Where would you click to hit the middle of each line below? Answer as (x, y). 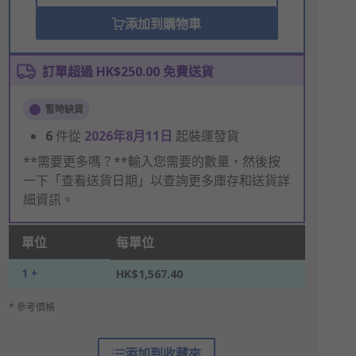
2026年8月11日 (130, 136)
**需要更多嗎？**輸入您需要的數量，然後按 (151, 161)
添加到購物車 (163, 24)
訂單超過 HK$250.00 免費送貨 (128, 72)
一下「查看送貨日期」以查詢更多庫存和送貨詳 (156, 180)
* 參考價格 (31, 307)
